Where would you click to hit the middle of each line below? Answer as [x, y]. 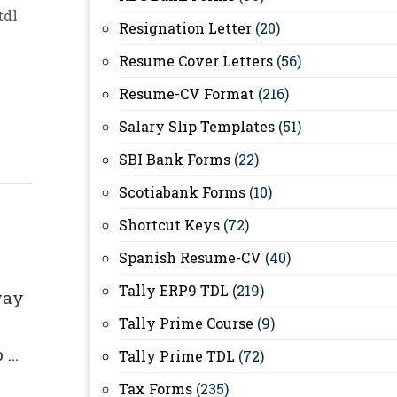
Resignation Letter [185, 28]
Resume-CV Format [187, 93]
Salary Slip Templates [197, 126]
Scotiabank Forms [182, 192]
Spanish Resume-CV [190, 257]
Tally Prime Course [186, 323]
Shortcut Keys [169, 225]
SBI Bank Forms [175, 159]
